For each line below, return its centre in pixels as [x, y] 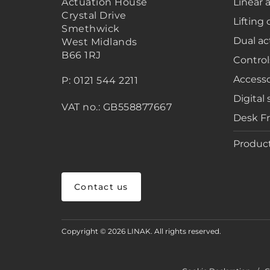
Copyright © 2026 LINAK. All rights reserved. [141, 231]
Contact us [101, 187]
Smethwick [91, 29]
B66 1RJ [81, 55]
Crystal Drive [94, 15]
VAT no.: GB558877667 [117, 107]
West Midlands [99, 42]
